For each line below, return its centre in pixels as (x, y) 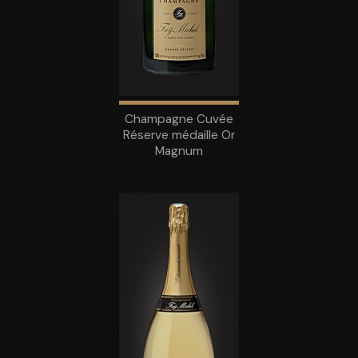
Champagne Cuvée (179, 119)
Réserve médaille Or (179, 135)
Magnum (179, 151)
